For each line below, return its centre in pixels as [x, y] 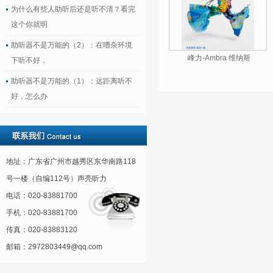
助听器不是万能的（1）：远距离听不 [72, 81]
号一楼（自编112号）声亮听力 [56, 179]
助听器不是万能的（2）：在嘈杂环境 [72, 45]
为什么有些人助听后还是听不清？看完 [73, 9]
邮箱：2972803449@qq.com [54, 247]
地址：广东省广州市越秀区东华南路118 [71, 161]
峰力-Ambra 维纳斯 [219, 58]
